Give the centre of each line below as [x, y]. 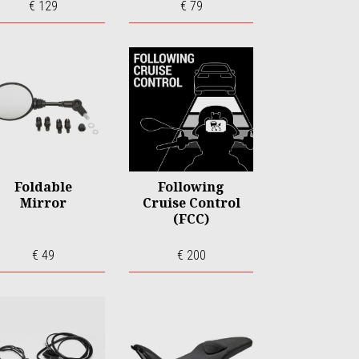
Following [191, 187]
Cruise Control [191, 203]
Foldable [43, 187]
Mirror [43, 203]
